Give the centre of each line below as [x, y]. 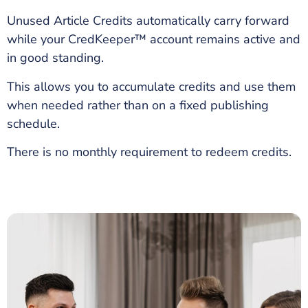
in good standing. [55, 58]
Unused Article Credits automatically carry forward [148, 21]
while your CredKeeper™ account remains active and [154, 40]
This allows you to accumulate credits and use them [151, 86]
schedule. [33, 123]
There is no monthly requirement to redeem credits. [149, 152]
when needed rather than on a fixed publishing [138, 105]
